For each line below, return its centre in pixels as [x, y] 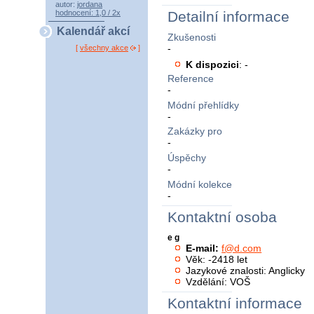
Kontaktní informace [235, 303]
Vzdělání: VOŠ [218, 282]
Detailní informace [228, 17]
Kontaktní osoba [222, 218]
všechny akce [104, 48]
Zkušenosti [192, 37]
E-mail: [203, 248]
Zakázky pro [195, 131]
